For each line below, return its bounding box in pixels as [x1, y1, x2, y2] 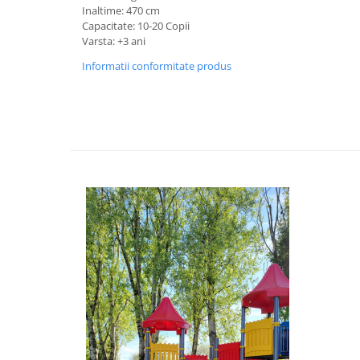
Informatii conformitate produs [82, 58, 231, 73]
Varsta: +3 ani [82, 33, 145, 48]
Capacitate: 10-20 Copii [82, 18, 190, 33]
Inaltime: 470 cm [82, 2, 162, 18]
